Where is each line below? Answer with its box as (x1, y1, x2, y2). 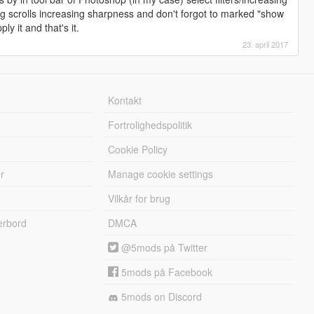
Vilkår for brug (108, 191, 171, 206)
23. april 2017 (243, 39, 289, 50)
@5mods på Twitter (118, 240, 208, 255)
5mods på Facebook (118, 265, 213, 280)
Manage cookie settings (108, 167, 214, 182)
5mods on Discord (118, 289, 203, 304)
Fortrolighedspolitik (108, 118, 193, 132)
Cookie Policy (108, 142, 168, 157)
